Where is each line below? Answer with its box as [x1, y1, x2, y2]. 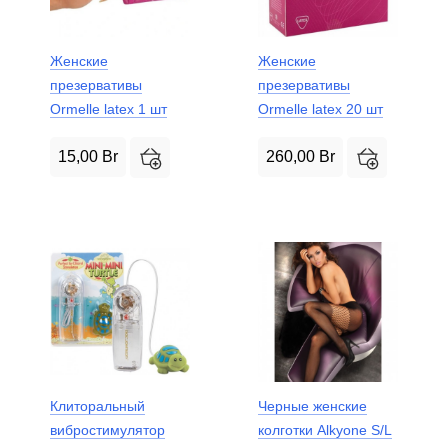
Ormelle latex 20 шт [258, 101, 383, 117]
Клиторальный [50, 397, 145, 414]
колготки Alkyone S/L [258, 421, 392, 438]
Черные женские [258, 397, 367, 414]
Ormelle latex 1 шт [50, 101, 167, 117]
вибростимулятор [50, 421, 165, 438]
